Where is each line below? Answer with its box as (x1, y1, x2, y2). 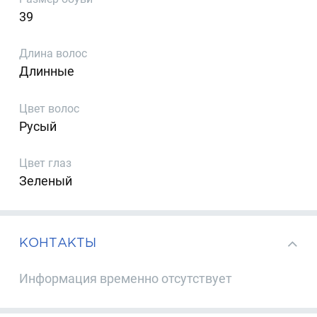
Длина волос (19, 47, 88, 61)
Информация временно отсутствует (19, 271, 233, 287)
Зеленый (19, 173, 73, 189)
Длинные (19, 64, 75, 79)
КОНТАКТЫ (19, 235, 97, 249)
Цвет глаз (19, 156, 72, 171)
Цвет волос (19, 101, 80, 115)
